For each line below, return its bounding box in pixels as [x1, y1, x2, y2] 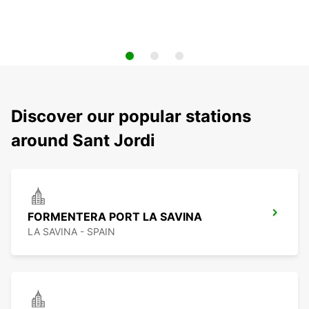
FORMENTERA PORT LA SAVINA [28, 210, 202, 224]
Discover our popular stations [11, 106, 251, 127]
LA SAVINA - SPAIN [28, 226, 115, 238]
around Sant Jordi [11, 130, 155, 151]
